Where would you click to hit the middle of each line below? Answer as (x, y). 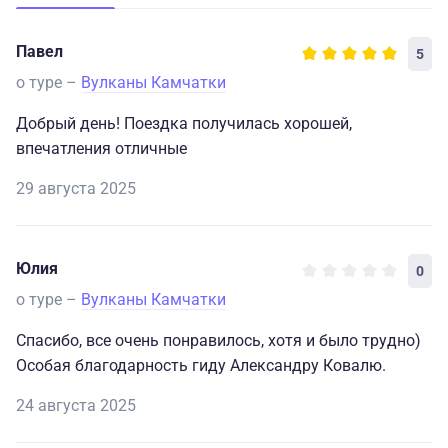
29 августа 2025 (76, 189)
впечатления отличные (101, 149)
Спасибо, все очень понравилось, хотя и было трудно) (218, 341)
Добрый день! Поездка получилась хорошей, (184, 124)
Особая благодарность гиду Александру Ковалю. (201, 366)
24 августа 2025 (76, 406)
